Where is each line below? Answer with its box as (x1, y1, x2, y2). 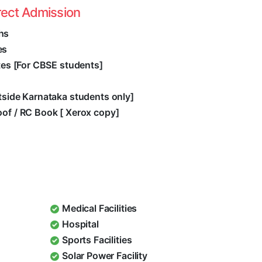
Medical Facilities (62, 202, 137, 215)
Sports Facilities (62, 234, 132, 246)
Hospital (62, 218, 99, 230)
